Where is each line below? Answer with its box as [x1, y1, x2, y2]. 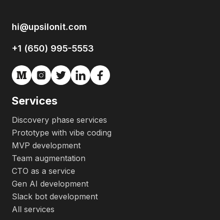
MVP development [12, 140, 81, 150]
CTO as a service [12, 166, 75, 176]
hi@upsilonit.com [12, 22, 87, 32]
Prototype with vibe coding [12, 128, 111, 137]
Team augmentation [12, 153, 85, 163]
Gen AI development [12, 179, 88, 189]
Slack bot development [12, 192, 98, 201]
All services [12, 204, 55, 214]
